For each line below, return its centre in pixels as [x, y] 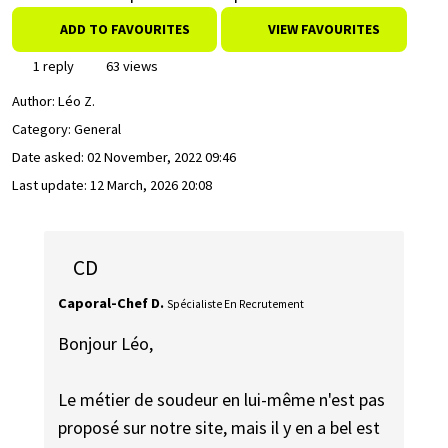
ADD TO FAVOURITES [124, 29]
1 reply [52, 66]
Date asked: [49, 157]
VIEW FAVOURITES [322, 29]
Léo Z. [76, 101]
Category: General [66, 129]
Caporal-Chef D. [111, 302]
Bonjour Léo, [106, 344]
